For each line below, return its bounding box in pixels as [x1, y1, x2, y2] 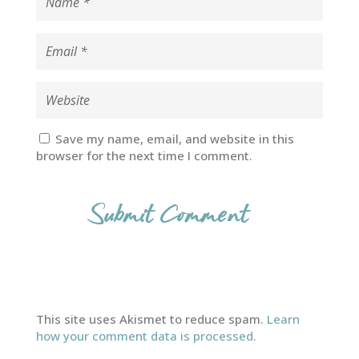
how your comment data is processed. [35, 328, 256, 345]
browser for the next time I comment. [35, 147, 252, 164]
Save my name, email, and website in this [54, 131, 294, 147]
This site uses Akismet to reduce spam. [35, 311, 267, 328]
